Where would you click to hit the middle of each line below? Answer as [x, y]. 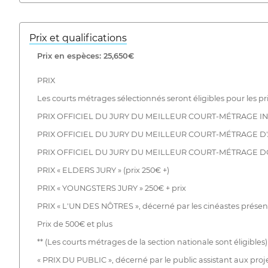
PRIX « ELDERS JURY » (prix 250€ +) [103, 170]
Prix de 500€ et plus [74, 224]
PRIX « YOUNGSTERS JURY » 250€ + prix [111, 188]
